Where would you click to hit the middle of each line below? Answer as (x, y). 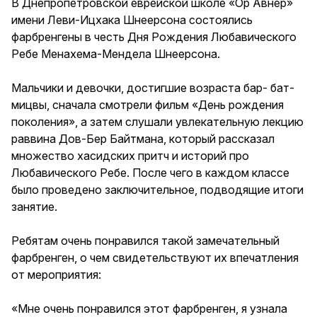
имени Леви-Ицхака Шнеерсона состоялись (132, 20)
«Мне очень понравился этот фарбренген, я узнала (149, 309)
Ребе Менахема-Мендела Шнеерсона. (116, 54)
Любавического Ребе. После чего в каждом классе (150, 173)
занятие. (34, 207)
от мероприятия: (56, 275)
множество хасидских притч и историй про (130, 156)
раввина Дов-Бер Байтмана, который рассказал (143, 139)
